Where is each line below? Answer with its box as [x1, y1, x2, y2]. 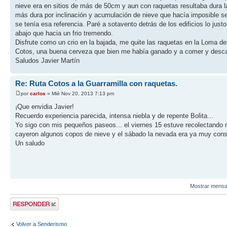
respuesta [10, 204, 35, 210]
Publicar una [10, 198, 41, 204]
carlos [30, 90, 46, 96]
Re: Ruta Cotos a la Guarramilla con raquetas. [15, 79, 177, 88]
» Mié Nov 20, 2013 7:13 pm [46, 90, 114, 96]
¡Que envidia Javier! [15, 102, 74, 110]
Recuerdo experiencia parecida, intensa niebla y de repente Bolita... [15, 111, 213, 120]
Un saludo [15, 139, 45, 147]
